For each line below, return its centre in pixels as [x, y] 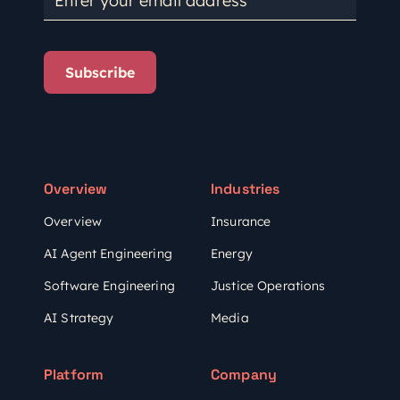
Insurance [241, 221]
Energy [232, 254]
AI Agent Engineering [108, 254]
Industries [246, 189]
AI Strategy [79, 318]
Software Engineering [109, 286]
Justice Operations [268, 286]
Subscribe [100, 72]
